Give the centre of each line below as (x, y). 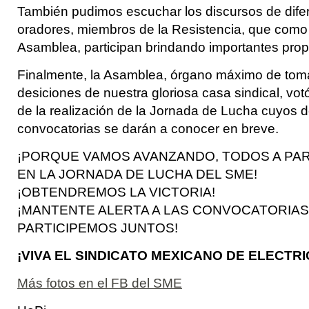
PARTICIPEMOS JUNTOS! (98, 228)
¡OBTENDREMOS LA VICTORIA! (116, 192)
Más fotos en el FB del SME (100, 283)
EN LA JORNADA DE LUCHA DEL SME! (137, 174)
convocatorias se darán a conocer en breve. (148, 129)
